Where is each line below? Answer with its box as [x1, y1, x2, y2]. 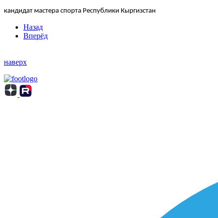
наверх [4, 58, 27, 66]
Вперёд [23, 32, 48, 40]
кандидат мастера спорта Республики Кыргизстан [4, 7, 156, 15]
